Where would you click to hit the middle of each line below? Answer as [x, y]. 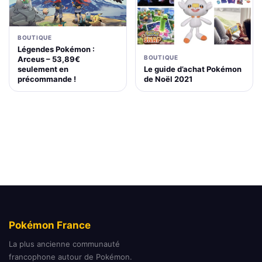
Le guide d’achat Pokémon [193, 69]
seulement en [43, 69]
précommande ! [47, 79]
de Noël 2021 [168, 79]
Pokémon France [50, 225]
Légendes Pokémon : [56, 49]
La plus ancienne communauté [64, 244]
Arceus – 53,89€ [49, 59]
